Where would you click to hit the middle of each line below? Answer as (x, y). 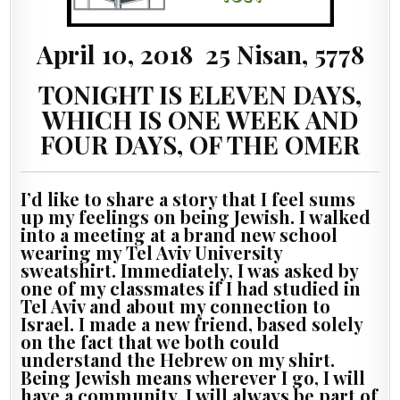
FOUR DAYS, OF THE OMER (200, 144)
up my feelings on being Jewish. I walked (196, 216)
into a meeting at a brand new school (179, 234)
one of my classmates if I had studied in (191, 287)
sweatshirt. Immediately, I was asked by (190, 270)
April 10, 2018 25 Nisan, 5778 (200, 54)
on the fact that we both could (150, 341)
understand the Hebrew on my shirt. (178, 359)
